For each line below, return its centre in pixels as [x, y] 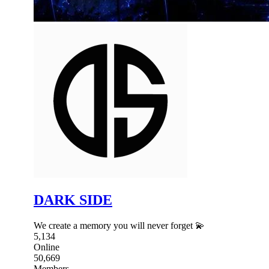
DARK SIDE [73, 200]
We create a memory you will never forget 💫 [119, 225]
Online [47, 247]
